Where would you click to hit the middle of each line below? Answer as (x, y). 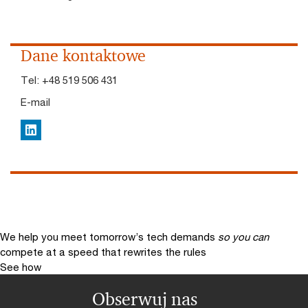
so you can (243, 236)
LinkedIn (44, 131)
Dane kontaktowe (83, 56)
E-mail (35, 102)
